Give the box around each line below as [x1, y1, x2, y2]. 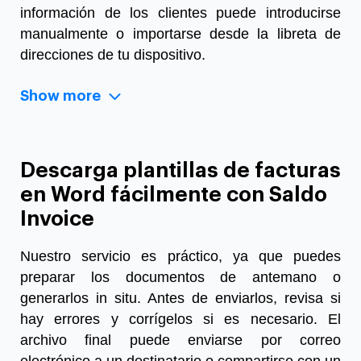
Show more [20, 88, 101, 103]
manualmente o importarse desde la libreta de [20, 25, 341, 42]
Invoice [20, 208, 94, 230]
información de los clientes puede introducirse [20, 4, 341, 21]
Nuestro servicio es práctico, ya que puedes [20, 247, 341, 264]
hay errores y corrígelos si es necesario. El [20, 310, 341, 327]
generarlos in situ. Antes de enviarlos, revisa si [20, 289, 341, 306]
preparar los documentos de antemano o [20, 268, 341, 285]
